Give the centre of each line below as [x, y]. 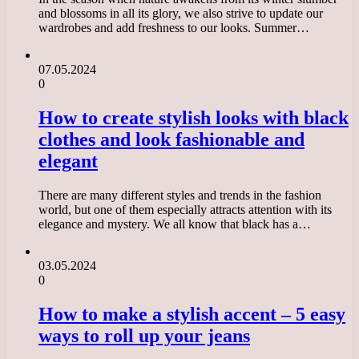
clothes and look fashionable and [171, 140]
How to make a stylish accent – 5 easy [192, 315]
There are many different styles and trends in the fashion [180, 196]
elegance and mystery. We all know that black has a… [175, 224]
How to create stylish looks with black [194, 118]
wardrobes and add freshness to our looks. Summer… [174, 28]
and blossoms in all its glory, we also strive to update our [181, 14]
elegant [68, 161]
